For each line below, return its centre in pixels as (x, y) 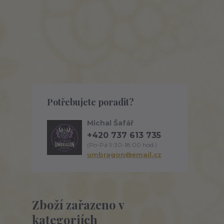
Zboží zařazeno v (78, 204)
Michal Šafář (110, 123)
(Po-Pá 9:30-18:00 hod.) (122, 145)
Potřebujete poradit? (90, 102)
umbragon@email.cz (124, 154)
